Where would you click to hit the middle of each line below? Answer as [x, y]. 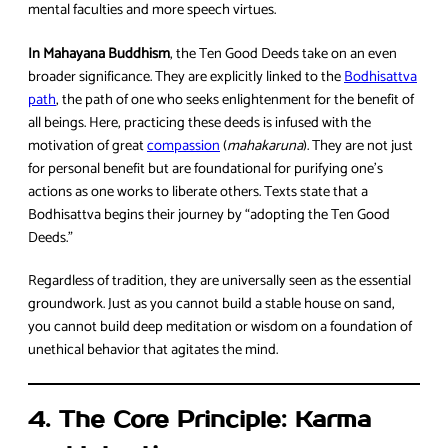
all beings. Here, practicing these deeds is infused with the [199, 122]
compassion [183, 145]
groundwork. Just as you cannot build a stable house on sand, [211, 304]
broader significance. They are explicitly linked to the [186, 76]
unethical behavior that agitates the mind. [153, 350]
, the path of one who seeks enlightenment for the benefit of [235, 99]
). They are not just [358, 145]
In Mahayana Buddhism [99, 53]
